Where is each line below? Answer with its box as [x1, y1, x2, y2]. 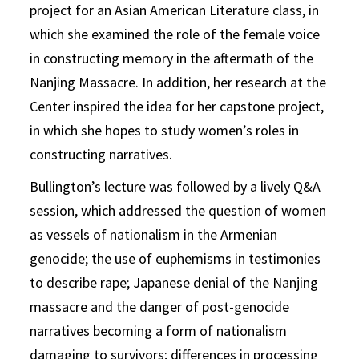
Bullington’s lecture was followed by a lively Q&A [30, 177, 321, 196]
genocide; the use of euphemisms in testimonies [30, 249, 321, 268]
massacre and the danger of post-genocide [30, 297, 290, 316]
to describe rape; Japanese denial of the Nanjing [30, 273, 319, 292]
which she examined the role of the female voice [30, 25, 321, 43]
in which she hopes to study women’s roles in [30, 121, 300, 139]
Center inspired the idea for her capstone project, [30, 97, 325, 115]
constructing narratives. [30, 145, 173, 163]
